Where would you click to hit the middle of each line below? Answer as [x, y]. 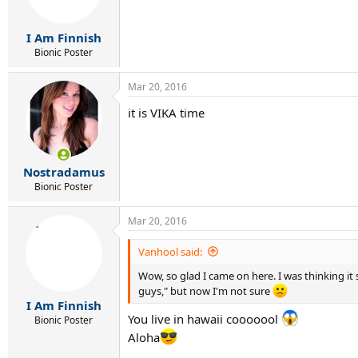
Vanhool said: [170, 251]
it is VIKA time [166, 113]
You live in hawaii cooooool [205, 319]
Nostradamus [64, 171]
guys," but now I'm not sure [205, 290]
